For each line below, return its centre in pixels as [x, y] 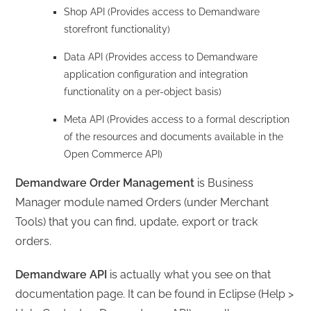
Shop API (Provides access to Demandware [162, 11]
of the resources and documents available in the [174, 136]
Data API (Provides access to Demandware [161, 57]
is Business [224, 183]
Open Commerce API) [114, 154]
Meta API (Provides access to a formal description [177, 119]
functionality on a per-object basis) [143, 91]
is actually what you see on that [191, 274]
